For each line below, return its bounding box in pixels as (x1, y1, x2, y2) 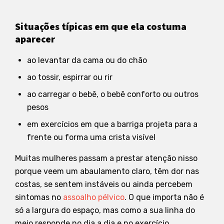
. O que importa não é (124, 192, 204, 202)
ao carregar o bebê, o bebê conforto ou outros (27, 89, 198, 99)
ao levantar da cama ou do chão (27, 55, 147, 65)
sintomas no (15, 192, 63, 202)
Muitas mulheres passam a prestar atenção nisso (15, 153, 197, 163)
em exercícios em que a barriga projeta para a (27, 119, 197, 129)
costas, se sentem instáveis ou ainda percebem (15, 179, 192, 189)
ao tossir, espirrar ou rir (27, 72, 112, 82)
